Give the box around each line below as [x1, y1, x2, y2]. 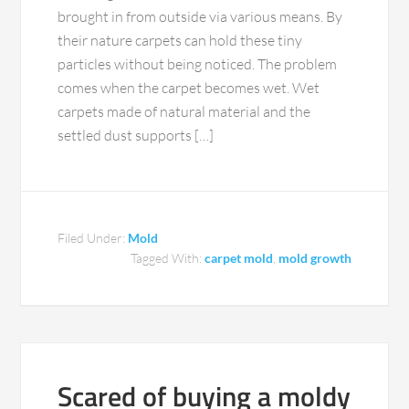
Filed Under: [58, 230, 129, 246]
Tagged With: [130, 250, 204, 267]
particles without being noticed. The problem [58, 55, 338, 74]
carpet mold [204, 250, 273, 267]
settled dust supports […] [58, 126, 215, 145]
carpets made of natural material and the [58, 102, 311, 121]
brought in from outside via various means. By [58, 7, 343, 26]
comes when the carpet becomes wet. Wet [58, 79, 320, 98]
